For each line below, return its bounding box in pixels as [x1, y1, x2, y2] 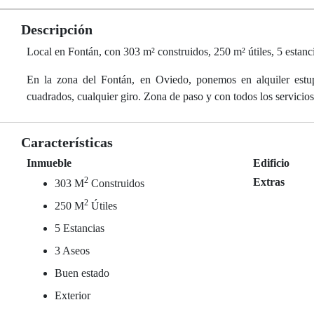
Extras [253, 176, 285, 188]
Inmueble [27, 157, 71, 169]
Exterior [55, 289, 90, 301]
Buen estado [55, 267, 109, 279]
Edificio [253, 157, 290, 169]
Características [21, 135, 113, 150]
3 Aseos [55, 245, 90, 257]
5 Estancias [55, 222, 104, 234]
